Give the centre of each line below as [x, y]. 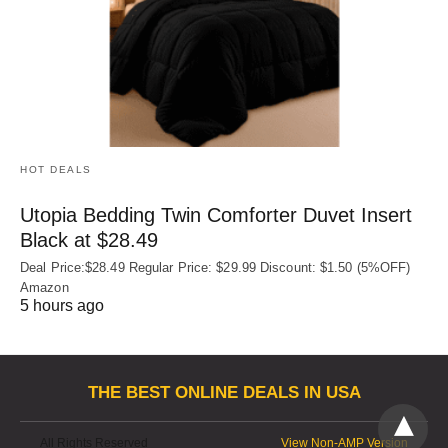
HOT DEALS [56, 169]
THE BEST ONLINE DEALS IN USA [224, 393]
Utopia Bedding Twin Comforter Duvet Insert [216, 214]
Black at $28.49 [89, 239]
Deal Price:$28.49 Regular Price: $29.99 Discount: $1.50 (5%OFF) [215, 267]
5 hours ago [62, 305]
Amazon [44, 287]
